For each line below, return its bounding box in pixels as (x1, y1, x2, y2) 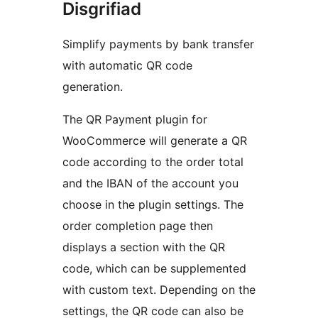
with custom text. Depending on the (62, 283, 256, 297)
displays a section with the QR (62, 240, 225, 255)
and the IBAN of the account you (62, 176, 238, 191)
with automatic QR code (62, 58, 192, 73)
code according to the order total (62, 155, 243, 170)
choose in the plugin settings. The (62, 197, 243, 212)
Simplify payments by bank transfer (62, 37, 254, 52)
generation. (62, 79, 123, 94)
